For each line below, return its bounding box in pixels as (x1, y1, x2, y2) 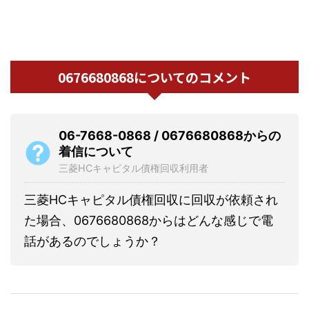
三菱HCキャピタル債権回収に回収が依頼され (24, 192, 278, 207)
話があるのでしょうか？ (24, 233, 161, 248)
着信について (59, 143, 133, 159)
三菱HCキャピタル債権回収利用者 (59, 161, 208, 174)
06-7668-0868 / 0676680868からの (59, 128, 281, 143)
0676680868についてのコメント (58, 67, 251, 86)
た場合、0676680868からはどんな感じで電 (24, 212, 273, 228)
